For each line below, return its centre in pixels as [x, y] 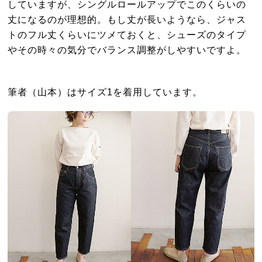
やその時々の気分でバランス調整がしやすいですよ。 [127, 49]
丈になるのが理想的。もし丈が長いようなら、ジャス [127, 19]
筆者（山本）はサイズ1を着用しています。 [105, 92]
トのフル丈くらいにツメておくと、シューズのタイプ [127, 34]
